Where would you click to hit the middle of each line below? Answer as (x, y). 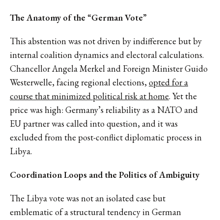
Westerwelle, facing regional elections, (79, 82)
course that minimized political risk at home (89, 96)
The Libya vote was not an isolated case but (88, 198)
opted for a (168, 82)
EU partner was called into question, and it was (94, 123)
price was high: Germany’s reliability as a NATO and (104, 110)
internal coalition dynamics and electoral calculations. (107, 55)
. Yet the (183, 96)
